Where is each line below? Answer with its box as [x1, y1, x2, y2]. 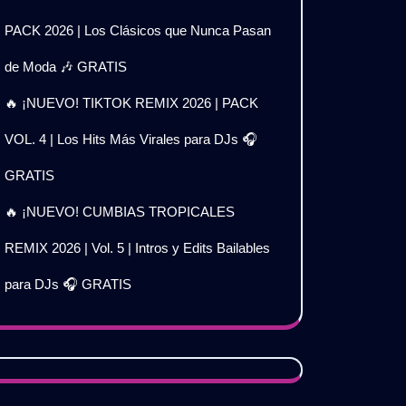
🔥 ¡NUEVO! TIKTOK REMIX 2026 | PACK [5, 95, 258, 111]
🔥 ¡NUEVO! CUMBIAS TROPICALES [5, 204, 235, 219]
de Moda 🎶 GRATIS [5, 59, 127, 74]
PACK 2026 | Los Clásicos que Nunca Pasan [5, 23, 271, 38]
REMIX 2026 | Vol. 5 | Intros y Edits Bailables [5, 240, 270, 256]
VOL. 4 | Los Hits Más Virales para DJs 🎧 [5, 131, 257, 147]
